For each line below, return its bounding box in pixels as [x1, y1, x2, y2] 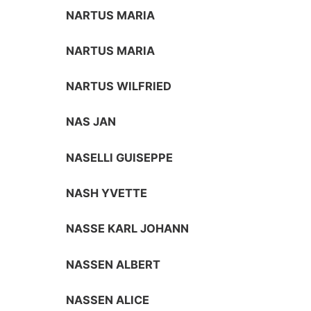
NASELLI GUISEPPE [66, 150, 174, 165]
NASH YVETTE [66, 185, 148, 200]
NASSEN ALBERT [66, 257, 161, 271]
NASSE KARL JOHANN [66, 221, 190, 236]
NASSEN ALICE [66, 292, 150, 307]
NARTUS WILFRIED [66, 79, 172, 94]
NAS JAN [66, 115, 117, 129]
